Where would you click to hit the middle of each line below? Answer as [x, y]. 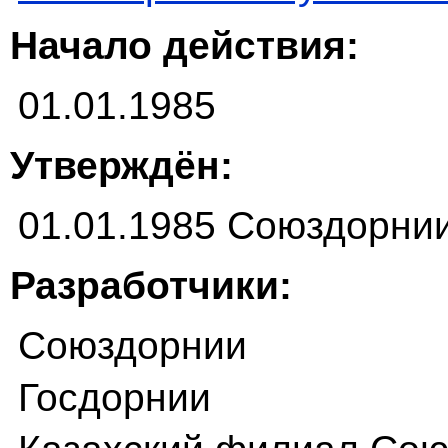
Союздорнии [132, 346]
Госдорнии [114, 398]
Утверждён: [121, 166]
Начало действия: [184, 46]
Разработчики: [151, 286]
